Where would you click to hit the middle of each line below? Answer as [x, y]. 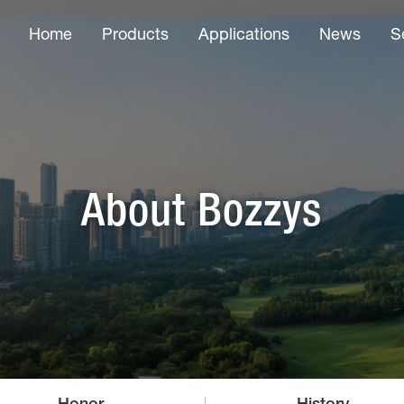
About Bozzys [202, 216]
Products [136, 36]
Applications [244, 36]
